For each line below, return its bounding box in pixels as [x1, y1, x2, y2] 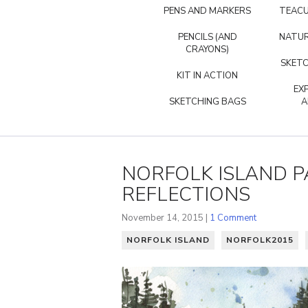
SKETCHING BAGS [168, 96, 246, 108]
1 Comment [210, 211, 256, 224]
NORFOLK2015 [226, 234, 294, 245]
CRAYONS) [186, 43, 229, 56]
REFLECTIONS [122, 181, 250, 208]
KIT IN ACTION [177, 69, 238, 82]
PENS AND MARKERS [164, 5, 251, 17]
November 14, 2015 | [122, 211, 210, 224]
